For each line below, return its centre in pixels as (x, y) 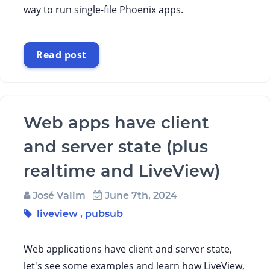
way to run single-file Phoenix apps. (103, 10)
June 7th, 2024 (140, 196)
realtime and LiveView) (122, 171)
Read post (61, 55)
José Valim (58, 196)
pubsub (104, 214)
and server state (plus (116, 147)
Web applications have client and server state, (128, 249)
